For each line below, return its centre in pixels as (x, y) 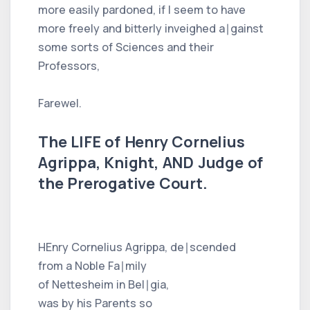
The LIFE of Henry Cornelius (142, 142)
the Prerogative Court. (123, 183)
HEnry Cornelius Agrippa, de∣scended (137, 247)
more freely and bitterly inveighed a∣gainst (151, 28)
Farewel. (60, 103)
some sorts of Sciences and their (126, 47)
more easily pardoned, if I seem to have (142, 9)
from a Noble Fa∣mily (92, 265)
